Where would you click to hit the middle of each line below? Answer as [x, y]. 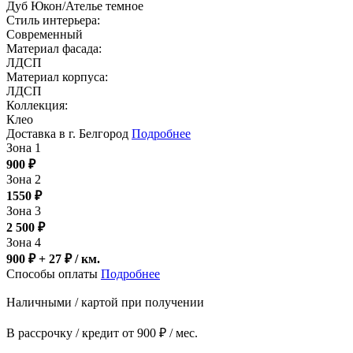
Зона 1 [24, 148]
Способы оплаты [54, 274]
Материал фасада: [54, 49]
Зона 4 [24, 243]
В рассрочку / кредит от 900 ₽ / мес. [102, 333]
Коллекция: [37, 106]
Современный [45, 35]
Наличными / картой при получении [105, 303]
